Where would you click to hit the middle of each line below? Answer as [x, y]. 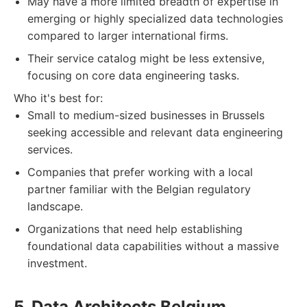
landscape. [55, 206]
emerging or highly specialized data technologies [155, 19]
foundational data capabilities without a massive [153, 246]
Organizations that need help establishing [135, 229]
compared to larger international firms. [128, 36]
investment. [57, 263]
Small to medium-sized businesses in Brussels [146, 115]
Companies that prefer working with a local [140, 172]
